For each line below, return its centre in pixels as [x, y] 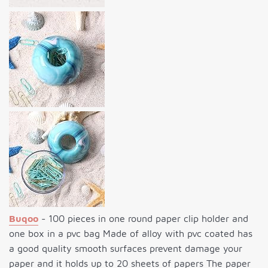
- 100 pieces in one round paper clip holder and [143, 219]
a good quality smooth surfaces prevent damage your [126, 249]
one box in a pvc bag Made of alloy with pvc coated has [131, 234]
